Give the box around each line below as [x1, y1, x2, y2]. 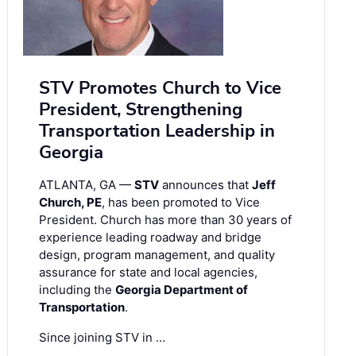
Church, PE [39, 195, 102, 211]
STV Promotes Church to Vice [39, 76, 281, 101]
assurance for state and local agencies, [39, 265, 257, 281]
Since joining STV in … [39, 330, 165, 346]
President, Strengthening [39, 98, 242, 122]
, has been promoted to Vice [102, 195, 260, 211]
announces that [159, 177, 252, 193]
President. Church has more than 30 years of [39, 212, 292, 228]
